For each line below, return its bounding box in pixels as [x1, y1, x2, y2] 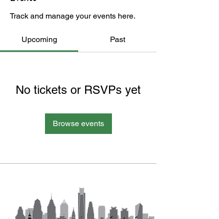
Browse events [52, 119, 104, 128]
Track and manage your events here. [10, 11, 135, 21]
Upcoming [21, 35, 57, 44]
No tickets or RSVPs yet [16, 83, 141, 96]
